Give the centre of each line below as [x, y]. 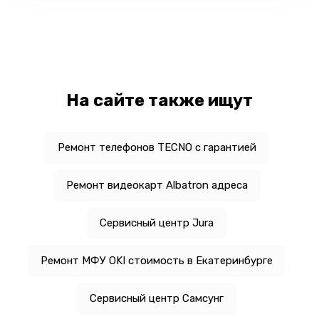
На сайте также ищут [159, 100]
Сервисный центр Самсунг [157, 298]
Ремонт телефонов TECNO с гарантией [157, 147]
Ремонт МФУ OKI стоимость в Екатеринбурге [157, 260]
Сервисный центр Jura [157, 223]
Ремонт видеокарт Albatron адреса [157, 185]
